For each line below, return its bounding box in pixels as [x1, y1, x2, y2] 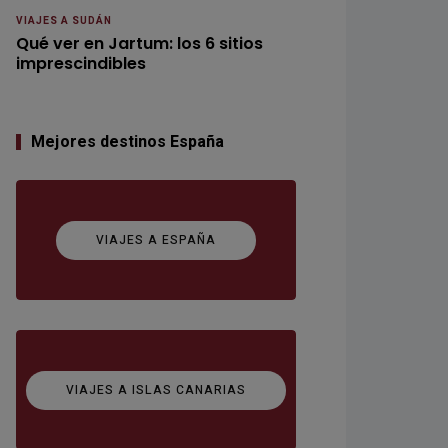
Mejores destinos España [31, 129, 224, 154]
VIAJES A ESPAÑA [96, 230, 216, 249]
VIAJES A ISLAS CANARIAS [66, 380, 246, 399]
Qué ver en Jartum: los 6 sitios [16, 31, 263, 55]
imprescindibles [16, 51, 146, 75]
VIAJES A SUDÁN [16, 13, 112, 28]
